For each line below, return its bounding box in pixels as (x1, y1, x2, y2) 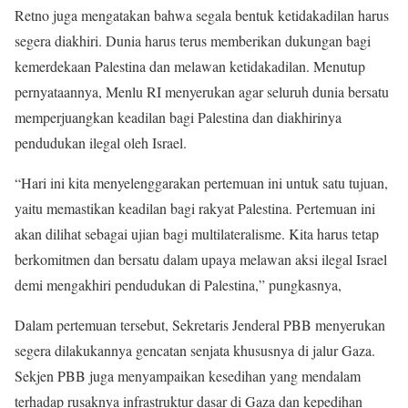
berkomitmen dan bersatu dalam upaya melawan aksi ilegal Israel (15, 249, 387, 269)
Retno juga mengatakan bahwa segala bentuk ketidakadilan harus (15, 5, 389, 25)
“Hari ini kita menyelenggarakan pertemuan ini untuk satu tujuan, (15, 172, 388, 192)
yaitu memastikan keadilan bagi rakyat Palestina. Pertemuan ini (15, 198, 375, 218)
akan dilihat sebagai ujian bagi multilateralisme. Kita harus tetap (15, 223, 379, 243)
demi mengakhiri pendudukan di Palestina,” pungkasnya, (15, 274, 342, 294)
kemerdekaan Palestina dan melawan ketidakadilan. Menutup (15, 56, 365, 76)
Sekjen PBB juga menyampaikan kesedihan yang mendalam (15, 365, 361, 385)
